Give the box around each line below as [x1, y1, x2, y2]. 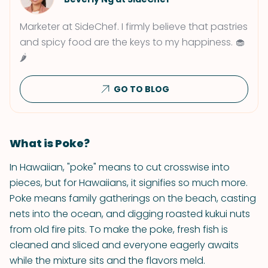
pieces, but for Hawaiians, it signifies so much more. [10, 176, 248, 190]
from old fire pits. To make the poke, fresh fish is [10, 223, 228, 236]
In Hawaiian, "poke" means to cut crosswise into [10, 160, 230, 174]
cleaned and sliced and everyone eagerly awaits [10, 238, 239, 252]
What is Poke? [10, 136, 90, 151]
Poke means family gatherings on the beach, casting [10, 191, 256, 205]
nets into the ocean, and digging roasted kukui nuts [10, 207, 250, 221]
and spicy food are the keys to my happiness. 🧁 [20, 35, 245, 49]
